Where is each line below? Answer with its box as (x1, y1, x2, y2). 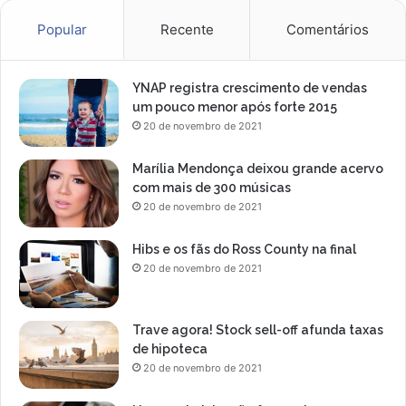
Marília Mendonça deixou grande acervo (132, 161, 383, 177)
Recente (159, 21, 214, 39)
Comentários (286, 21, 370, 39)
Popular (36, 21, 87, 39)
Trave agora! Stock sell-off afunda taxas (132, 323, 383, 338)
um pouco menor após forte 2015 (132, 100, 337, 115)
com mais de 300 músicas (132, 180, 291, 196)
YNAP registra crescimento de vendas (132, 81, 367, 96)
